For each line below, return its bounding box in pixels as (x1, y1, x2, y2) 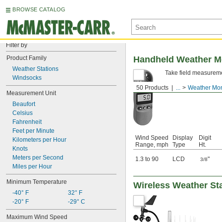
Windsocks (12, 74, 42, 81)
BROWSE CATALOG (12, 6, 66, 12)
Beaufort (12, 101, 35, 108)
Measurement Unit (6, 90, 56, 97)
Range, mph (135, 141, 168, 148)
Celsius (12, 110, 33, 116)
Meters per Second (12, 154, 63, 161)
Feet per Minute (12, 127, 55, 134)
